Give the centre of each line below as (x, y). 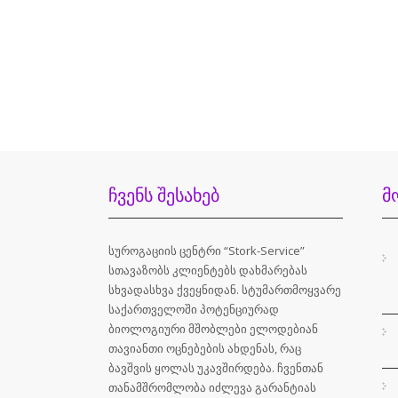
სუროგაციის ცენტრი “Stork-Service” (207, 250)
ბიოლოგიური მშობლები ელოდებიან (213, 328)
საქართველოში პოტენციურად (194, 309)
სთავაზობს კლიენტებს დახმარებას (208, 270)
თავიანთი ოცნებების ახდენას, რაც (205, 348)
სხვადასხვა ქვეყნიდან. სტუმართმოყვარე (225, 289)
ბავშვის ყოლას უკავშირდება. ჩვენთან (216, 367)
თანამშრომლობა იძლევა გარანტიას (212, 387)
